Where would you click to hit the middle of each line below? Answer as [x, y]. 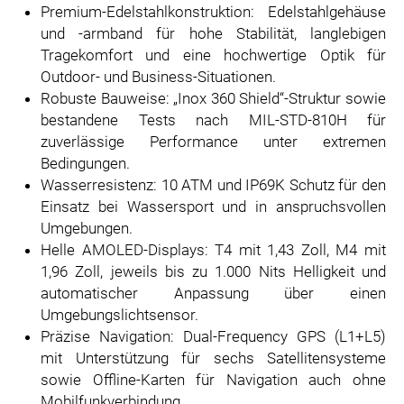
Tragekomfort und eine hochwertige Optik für [213, 55]
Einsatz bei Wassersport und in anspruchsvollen [213, 207]
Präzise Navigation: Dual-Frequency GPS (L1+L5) [213, 336]
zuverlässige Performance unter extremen [213, 142]
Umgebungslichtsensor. [119, 315]
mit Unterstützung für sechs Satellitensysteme [213, 358]
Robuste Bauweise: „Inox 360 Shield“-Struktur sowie [213, 98]
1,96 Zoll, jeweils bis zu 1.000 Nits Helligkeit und [213, 271]
